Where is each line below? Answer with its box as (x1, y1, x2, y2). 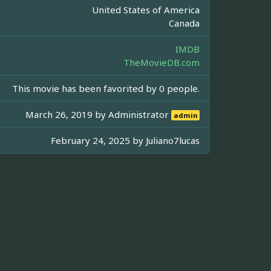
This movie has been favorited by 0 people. (12, 82, 200, 95)
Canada (169, 17, 200, 30)
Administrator (108, 108, 172, 121)
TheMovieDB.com (123, 56, 200, 69)
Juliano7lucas (146, 134, 200, 147)
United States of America (92, 4, 200, 16)
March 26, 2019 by (25, 108, 109, 121)
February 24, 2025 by (51, 134, 146, 147)
